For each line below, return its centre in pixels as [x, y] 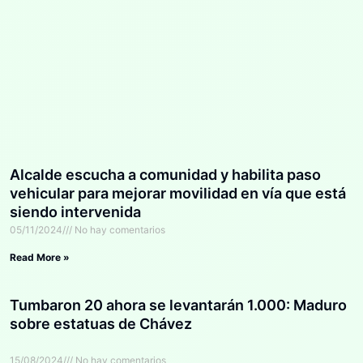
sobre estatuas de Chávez [101, 323]
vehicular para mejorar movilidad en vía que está [178, 193]
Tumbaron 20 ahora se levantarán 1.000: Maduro [178, 305]
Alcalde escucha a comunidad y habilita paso [165, 174]
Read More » [40, 257]
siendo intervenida [75, 211]
